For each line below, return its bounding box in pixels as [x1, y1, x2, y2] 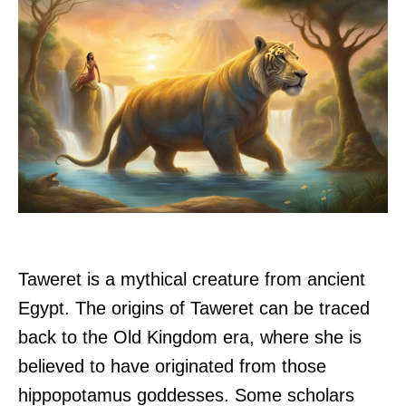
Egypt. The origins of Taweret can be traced [18, 298, 370, 319]
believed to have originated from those [18, 356, 326, 377]
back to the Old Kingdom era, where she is [18, 327, 362, 348]
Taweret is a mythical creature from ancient [18, 269, 365, 290]
